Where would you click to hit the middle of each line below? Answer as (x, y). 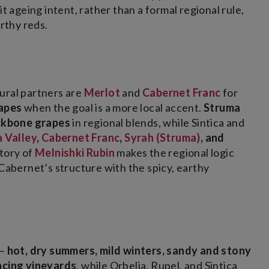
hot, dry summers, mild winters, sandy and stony (129, 251)
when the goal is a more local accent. (113, 108)
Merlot (102, 93)
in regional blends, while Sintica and (158, 123)
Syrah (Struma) (162, 138)
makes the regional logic (175, 153)
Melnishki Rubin (75, 153)
